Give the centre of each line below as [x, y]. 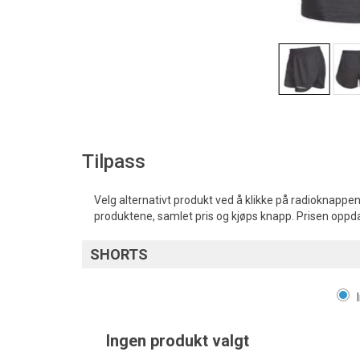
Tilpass [114, 162]
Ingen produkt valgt [178, 341]
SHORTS [119, 254]
